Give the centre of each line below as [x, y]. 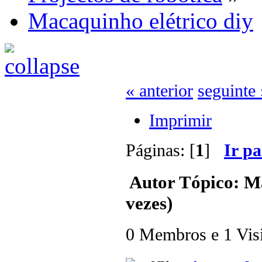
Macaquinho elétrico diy [141, 21]
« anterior [159, 91]
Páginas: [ [161, 150]
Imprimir [180, 120]
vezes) [149, 203]
